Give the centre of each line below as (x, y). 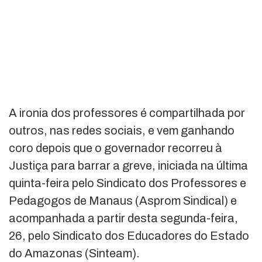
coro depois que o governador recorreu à (116, 148)
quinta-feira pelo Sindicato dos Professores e (127, 183)
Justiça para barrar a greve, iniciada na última (128, 166)
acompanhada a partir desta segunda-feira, (123, 218)
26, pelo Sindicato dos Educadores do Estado (129, 236)
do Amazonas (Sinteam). (74, 254)
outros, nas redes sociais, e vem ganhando (122, 131)
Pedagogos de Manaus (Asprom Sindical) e (123, 201)
